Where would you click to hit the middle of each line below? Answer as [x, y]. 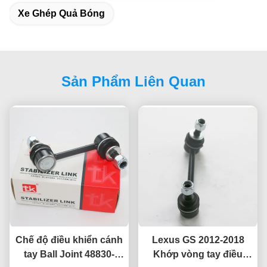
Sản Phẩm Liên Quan [133, 81]
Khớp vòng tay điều [198, 254]
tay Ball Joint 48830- [69, 254]
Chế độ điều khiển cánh [69, 240]
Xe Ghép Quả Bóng [61, 13]
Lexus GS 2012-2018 [198, 240]
